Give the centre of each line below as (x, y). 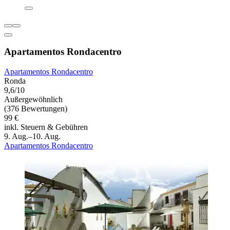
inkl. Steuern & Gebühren (46, 127)
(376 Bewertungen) (36, 108)
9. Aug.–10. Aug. (32, 136)
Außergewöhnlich (33, 99)
